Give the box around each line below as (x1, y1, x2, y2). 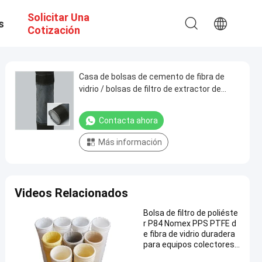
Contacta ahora (99, 116, 158, 125)
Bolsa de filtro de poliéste (143, 208, 238, 218)
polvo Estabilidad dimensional (79, 96, 189, 106)
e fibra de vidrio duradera (143, 229, 235, 239)
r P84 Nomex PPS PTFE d (143, 219, 236, 228)
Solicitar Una (27, 11, 89, 24)
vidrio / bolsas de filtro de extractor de (79, 84, 221, 94)
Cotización (27, 24, 80, 37)
